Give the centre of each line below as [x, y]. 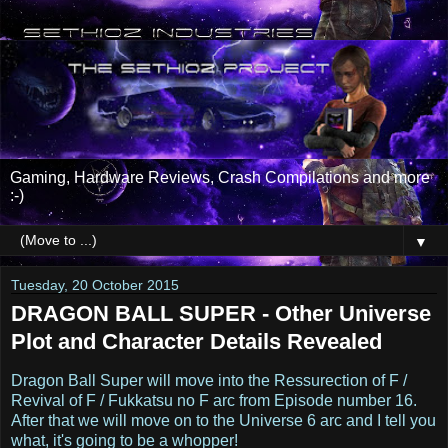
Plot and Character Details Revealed [196, 341]
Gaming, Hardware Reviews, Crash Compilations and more [220, 177]
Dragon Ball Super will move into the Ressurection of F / [209, 380]
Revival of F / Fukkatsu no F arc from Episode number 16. [214, 400]
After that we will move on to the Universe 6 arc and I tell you [223, 420]
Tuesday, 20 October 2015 [95, 284]
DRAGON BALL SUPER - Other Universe [221, 313]
